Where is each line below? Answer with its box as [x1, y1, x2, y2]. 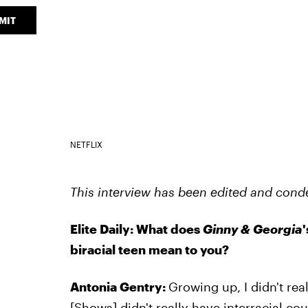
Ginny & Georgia [202, 221, 302, 236]
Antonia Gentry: [69, 278, 168, 294]
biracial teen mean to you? [69, 241, 229, 257]
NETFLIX [69, 139, 102, 149]
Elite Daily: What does [69, 221, 203, 236]
